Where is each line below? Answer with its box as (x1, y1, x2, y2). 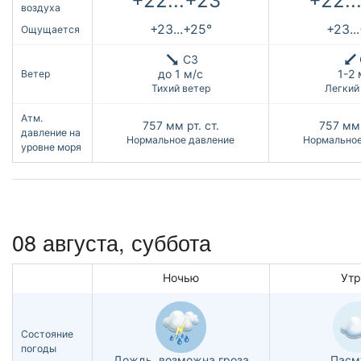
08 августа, (12, 226, 131, 259)
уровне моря (21, 141, 81, 154)
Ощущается (21, 23, 80, 36)
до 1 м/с (158, 67, 203, 81)
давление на (21, 127, 81, 139)
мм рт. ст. (165, 118, 219, 133)
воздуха (21, 2, 60, 15)
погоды (21, 342, 56, 355)
